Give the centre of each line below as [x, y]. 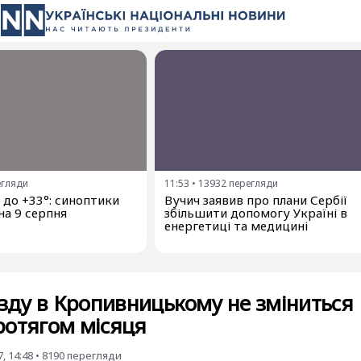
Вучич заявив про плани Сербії [256, 200]
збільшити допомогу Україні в [256, 213]
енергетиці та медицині [236, 226]
